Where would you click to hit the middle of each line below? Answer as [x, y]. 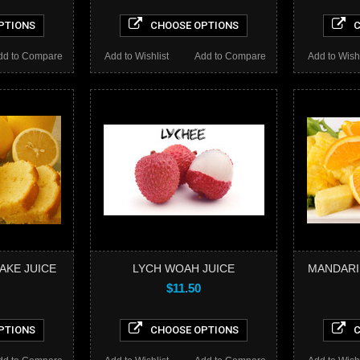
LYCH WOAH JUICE [184, 268]
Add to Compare [230, 56]
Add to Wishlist [136, 56]
